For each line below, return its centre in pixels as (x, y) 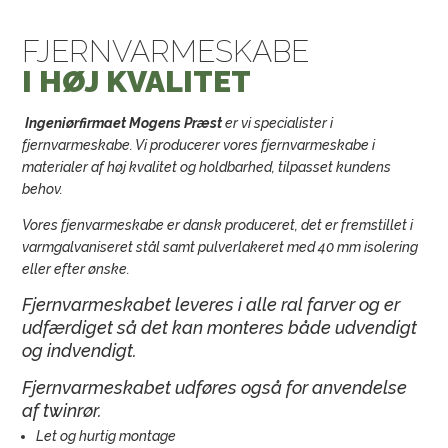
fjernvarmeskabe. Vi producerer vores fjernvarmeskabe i (199, 145)
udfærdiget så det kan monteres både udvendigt (220, 327)
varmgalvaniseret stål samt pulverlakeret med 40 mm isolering (220, 247)
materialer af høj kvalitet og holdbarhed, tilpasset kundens (207, 167)
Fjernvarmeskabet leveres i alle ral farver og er (211, 304)
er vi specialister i (278, 123)
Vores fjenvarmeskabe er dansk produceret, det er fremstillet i (218, 225)
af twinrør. (62, 410)
